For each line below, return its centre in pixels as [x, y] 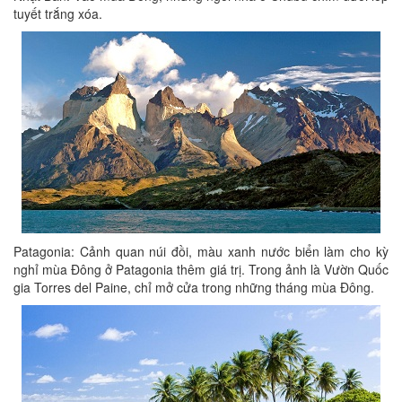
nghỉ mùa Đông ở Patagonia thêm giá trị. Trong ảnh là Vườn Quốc [201, 269]
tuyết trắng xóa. [58, 13]
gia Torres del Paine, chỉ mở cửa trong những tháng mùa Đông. [194, 287]
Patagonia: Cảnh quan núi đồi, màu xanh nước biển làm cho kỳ [201, 251]
